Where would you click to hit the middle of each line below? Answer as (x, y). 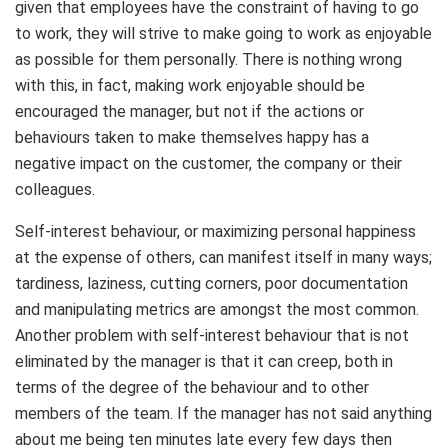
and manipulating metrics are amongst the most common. (217, 310)
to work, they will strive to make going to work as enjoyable (223, 34)
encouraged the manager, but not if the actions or (189, 112)
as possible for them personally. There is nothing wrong (208, 60)
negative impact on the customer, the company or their (208, 164)
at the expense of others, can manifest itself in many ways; (223, 258)
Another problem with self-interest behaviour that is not (212, 336)
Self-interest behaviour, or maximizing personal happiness (215, 232)
